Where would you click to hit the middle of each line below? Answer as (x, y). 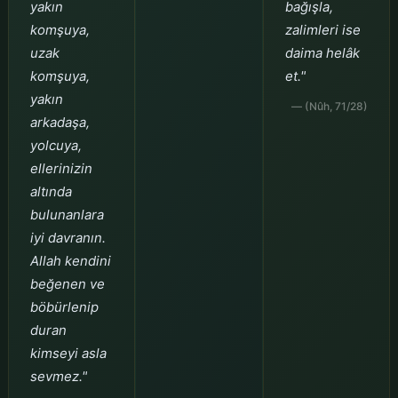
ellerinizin (61, 168)
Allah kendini (70, 260)
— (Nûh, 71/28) (330, 106)
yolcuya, (56, 145)
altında (51, 191)
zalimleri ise (322, 29)
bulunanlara (67, 214)
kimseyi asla (68, 353)
